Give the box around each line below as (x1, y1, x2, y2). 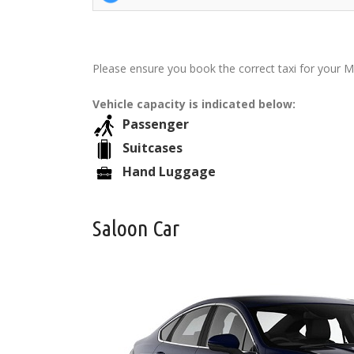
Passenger (116, 115, 198, 134)
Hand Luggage (116, 163, 225, 181)
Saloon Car (92, 216, 179, 241)
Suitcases (116, 139, 192, 157)
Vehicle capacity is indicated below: (92, 96, 296, 112)
